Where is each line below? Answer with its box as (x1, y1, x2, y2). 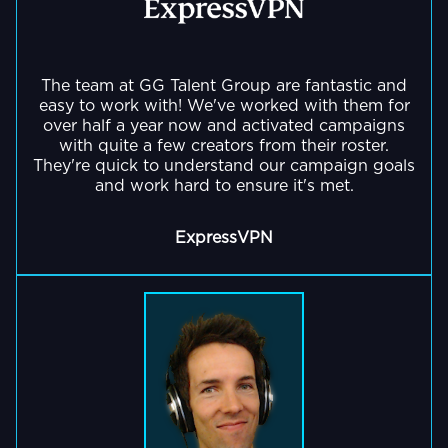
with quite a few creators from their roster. (59, 137, 389, 154)
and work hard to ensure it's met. (94, 177, 354, 194)
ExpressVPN (175, 229, 273, 246)
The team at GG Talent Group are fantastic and (41, 77, 407, 94)
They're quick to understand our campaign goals (33, 157, 415, 174)
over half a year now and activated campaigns (43, 117, 405, 134)
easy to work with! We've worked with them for (38, 97, 410, 114)
